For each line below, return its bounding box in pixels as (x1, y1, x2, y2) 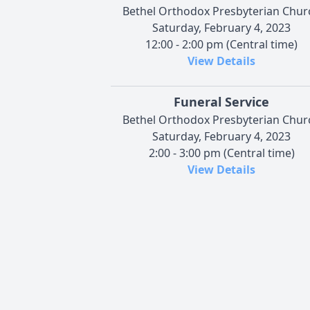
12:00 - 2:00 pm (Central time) (145, 36, 298, 52)
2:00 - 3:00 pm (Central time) (148, 145, 295, 161)
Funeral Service (174, 93, 269, 110)
